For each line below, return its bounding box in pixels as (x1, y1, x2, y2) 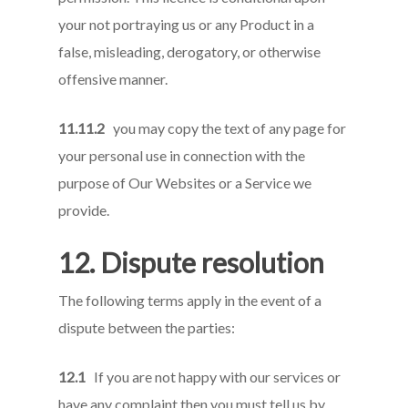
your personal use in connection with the (58, 147, 306, 164)
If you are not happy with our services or (86, 368, 342, 385)
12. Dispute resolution (58, 246, 325, 279)
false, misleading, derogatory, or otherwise (58, 43, 321, 60)
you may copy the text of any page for (105, 119, 347, 137)
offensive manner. (58, 70, 168, 87)
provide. (58, 201, 110, 219)
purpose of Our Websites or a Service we (58, 174, 312, 191)
